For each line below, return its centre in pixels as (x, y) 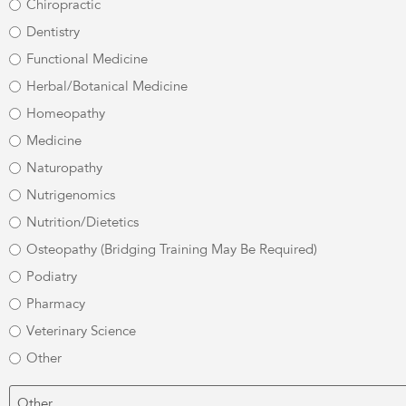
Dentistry (53, 31)
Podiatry (52, 276)
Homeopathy (66, 113)
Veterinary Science (81, 330)
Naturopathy (64, 167)
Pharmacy (56, 303)
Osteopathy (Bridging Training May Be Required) (172, 249)
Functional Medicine (87, 58)
